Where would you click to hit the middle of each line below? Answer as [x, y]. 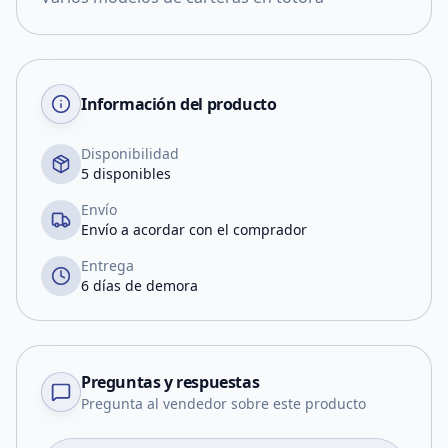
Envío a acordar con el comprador [194, 229]
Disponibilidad [130, 153]
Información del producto [179, 104]
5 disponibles [126, 173]
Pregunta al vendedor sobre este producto [223, 403]
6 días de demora [139, 285]
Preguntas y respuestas [170, 382]
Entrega [107, 265]
